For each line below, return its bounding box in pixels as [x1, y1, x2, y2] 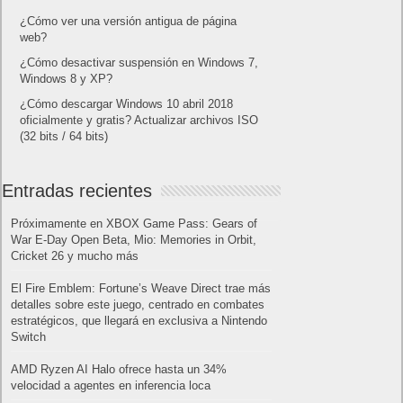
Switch [11, 330, 47, 345]
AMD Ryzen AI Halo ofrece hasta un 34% [11, 363, 228, 377]
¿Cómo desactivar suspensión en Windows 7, [20, 56, 259, 70]
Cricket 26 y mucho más [11, 249, 139, 264]
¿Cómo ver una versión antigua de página [20, 14, 237, 29]
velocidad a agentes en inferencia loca [11, 379, 211, 393]
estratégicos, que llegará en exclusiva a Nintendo [11, 314, 268, 328]
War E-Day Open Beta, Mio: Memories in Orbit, [11, 233, 257, 247]
